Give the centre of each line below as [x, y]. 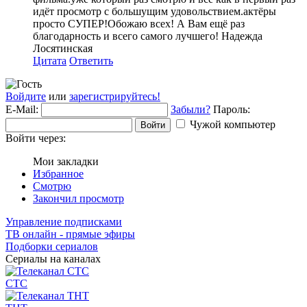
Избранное [58, 174]
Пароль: [232, 110]
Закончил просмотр [78, 199]
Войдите [26, 97]
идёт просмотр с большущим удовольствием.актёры [155, 12]
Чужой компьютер [233, 125]
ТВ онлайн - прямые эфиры [70, 234]
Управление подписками [64, 222]
